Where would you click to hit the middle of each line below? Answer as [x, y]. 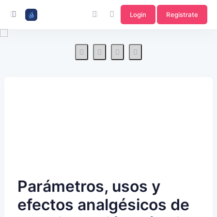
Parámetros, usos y [89, 186]
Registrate [182, 14]
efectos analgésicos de [103, 205]
